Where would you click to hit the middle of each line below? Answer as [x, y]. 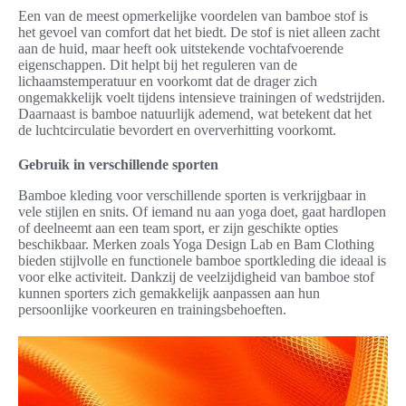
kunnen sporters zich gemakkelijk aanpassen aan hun [169, 294]
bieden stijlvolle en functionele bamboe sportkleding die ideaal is [202, 261]
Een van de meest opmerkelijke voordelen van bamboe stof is [193, 16]
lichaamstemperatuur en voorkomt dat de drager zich [168, 82]
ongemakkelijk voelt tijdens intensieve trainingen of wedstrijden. [202, 98]
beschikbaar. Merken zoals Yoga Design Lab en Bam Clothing [196, 245]
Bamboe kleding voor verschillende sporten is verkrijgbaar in [192, 196]
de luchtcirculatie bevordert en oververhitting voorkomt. [177, 130]
